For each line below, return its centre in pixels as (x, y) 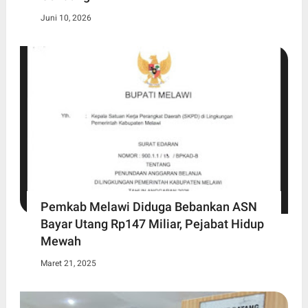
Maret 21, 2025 (68, 263)
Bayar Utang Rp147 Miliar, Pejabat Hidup (152, 223)
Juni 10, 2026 (66, 18)
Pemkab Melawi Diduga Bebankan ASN (148, 206)
